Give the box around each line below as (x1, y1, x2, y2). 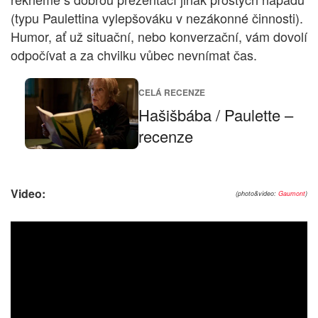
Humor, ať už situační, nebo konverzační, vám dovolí (11, 27, 307, 46)
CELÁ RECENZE (138, 85, 205, 99)
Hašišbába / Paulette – (138, 103, 293, 126)
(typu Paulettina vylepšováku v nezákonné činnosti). (11, 9, 303, 28)
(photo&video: (236, 189, 278, 199)
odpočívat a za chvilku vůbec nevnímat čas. (11, 45, 257, 65)
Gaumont (278, 189, 305, 199)
